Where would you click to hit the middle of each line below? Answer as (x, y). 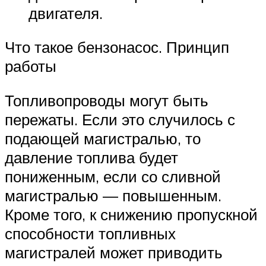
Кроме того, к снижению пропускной (131, 214)
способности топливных (90, 233)
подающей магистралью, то (103, 138)
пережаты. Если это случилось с (120, 119)
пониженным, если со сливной (113, 176)
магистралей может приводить (114, 252)
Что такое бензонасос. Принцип (117, 47)
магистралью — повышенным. (113, 195)
